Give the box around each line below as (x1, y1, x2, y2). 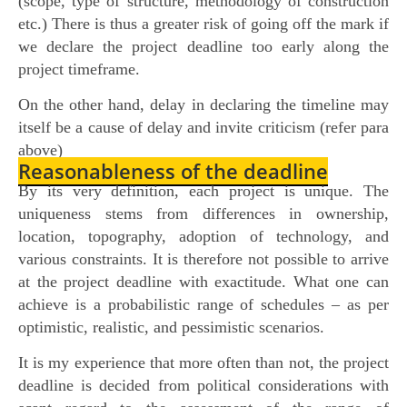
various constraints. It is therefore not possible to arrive (18, 249, 389, 268)
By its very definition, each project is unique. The (18, 181, 389, 200)
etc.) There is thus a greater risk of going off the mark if (18, 14, 389, 33)
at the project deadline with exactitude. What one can (18, 272, 389, 291)
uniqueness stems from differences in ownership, (18, 203, 389, 223)
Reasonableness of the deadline (18, 156, 328, 184)
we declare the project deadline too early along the (18, 36, 389, 55)
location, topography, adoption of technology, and (18, 226, 389, 245)
